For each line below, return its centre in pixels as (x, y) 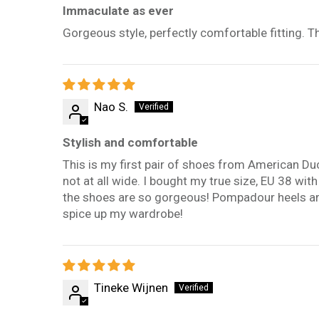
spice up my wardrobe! (123, 214)
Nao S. (111, 107)
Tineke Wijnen (131, 288)
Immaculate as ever (118, 11)
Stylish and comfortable (130, 143)
